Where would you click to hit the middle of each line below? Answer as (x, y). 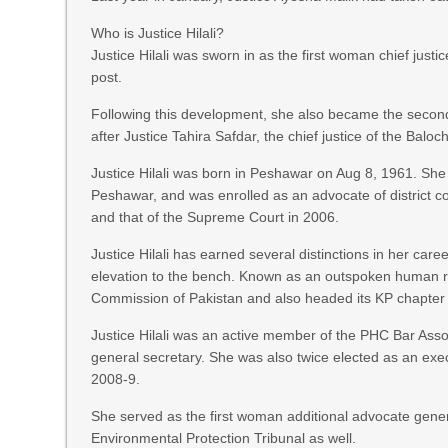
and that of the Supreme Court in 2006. (215, 217)
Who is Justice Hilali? (158, 33)
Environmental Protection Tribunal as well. (224, 438)
